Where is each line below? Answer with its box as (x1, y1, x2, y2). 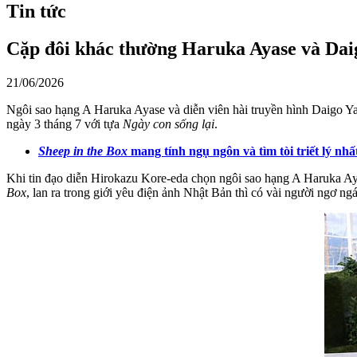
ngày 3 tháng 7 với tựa (6, 116, 123, 131)
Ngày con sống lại (123, 116, 214, 131)
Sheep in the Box (38, 143, 127, 158)
